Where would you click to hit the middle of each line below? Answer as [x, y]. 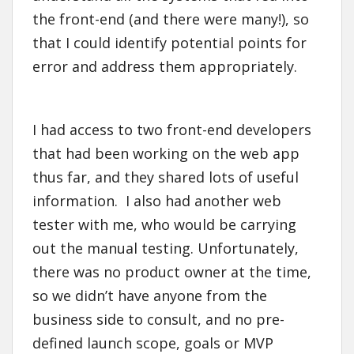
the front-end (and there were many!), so [171, 19]
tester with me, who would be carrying [164, 225]
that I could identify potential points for [169, 43]
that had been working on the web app [166, 154]
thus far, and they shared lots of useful [166, 177]
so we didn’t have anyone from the [150, 296]
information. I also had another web [157, 201]
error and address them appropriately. [165, 67]
